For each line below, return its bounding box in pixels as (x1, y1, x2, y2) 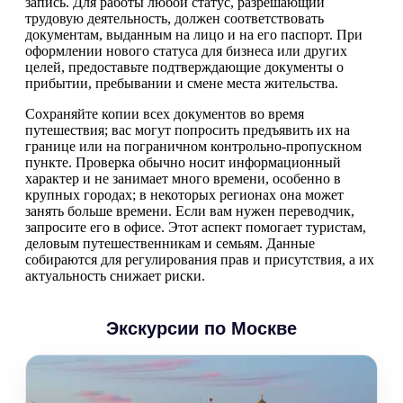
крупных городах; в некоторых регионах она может (25, 186, 344, 202)
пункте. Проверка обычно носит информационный (25, 154, 341, 170)
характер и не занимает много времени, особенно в (25, 170, 341, 186)
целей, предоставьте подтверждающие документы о (25, 58, 344, 75)
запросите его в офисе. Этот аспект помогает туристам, (25, 219, 366, 235)
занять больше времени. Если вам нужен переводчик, (25, 202, 354, 219)
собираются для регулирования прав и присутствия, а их (25, 251, 374, 267)
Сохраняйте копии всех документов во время (25, 105, 304, 121)
